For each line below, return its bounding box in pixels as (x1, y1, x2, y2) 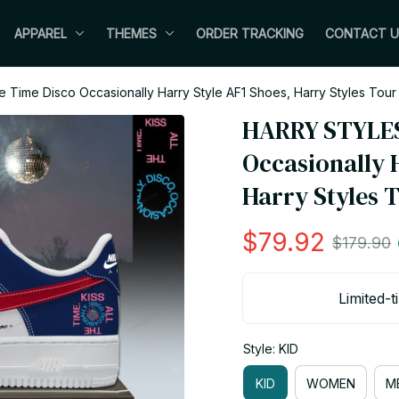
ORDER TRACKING (196, 26, 304, 41)
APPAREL (14, 26, 67, 41)
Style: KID (243, 341, 298, 356)
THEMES (106, 26, 157, 41)
